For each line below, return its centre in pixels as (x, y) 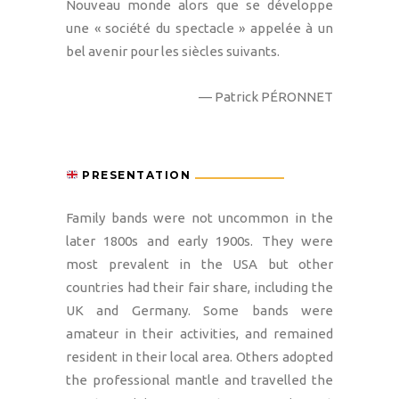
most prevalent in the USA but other (199, 264)
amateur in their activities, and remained (199, 333)
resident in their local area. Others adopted (199, 356)
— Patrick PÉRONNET (266, 96)
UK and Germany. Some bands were (199, 310)
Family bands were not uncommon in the (199, 217)
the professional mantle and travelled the (199, 379)
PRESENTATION (136, 175)
